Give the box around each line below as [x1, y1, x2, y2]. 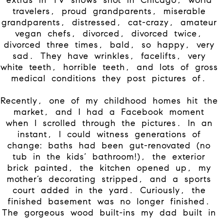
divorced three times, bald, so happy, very [3, 39, 215, 50]
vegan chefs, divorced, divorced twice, [15, 28, 203, 39]
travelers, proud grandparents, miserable [12, 5, 206, 17]
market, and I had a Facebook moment [14, 106, 204, 117]
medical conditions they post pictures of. [11, 73, 207, 84]
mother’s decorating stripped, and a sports [7, 173, 211, 184]
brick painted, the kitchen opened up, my [7, 162, 211, 173]
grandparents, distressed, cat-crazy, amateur [1, 17, 217, 28]
